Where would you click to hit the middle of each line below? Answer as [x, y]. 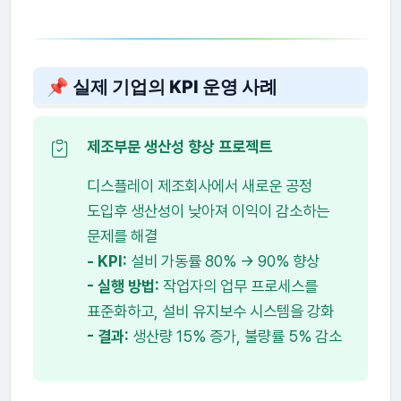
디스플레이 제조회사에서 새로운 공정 [199, 186]
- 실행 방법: [123, 286]
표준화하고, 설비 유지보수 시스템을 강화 [210, 311]
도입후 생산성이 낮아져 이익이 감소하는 [208, 211]
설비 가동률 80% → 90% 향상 [223, 261]
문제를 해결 [122, 236]
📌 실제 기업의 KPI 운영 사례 [162, 86]
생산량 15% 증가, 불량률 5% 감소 [235, 337]
